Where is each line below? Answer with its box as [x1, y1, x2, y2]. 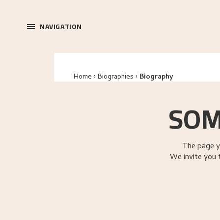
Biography [139, 72, 173, 83]
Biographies [98, 72, 134, 83]
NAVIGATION [40, 20, 82, 33]
